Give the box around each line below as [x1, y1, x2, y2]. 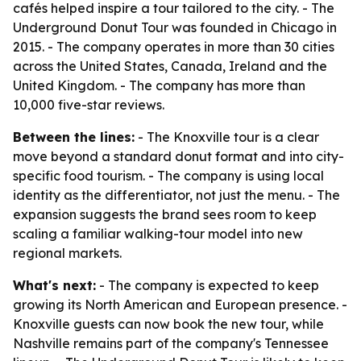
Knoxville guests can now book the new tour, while [13, 316, 324, 332]
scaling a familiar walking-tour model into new [13, 226, 303, 242]
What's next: [13, 277, 96, 293]
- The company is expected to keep [96, 277, 319, 293]
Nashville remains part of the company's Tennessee [13, 335, 329, 351]
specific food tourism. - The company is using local [13, 168, 324, 184]
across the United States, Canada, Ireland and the [13, 58, 327, 74]
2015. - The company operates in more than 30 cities [13, 39, 334, 55]
